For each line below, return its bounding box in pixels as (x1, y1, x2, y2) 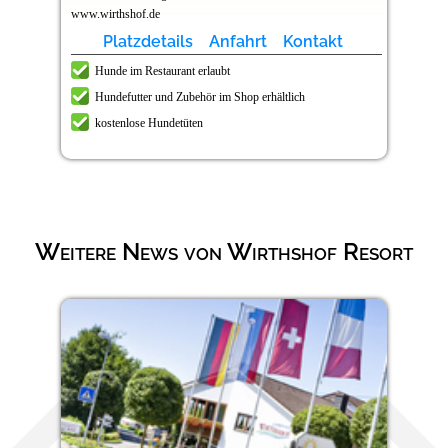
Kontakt (282, 32, 343, 52)
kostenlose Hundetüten (95, 116, 203, 131)
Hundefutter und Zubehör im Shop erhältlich (95, 90, 305, 105)
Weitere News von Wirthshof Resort (35, 237, 413, 267)
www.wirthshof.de (71, 7, 160, 22)
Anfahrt (208, 32, 267, 52)
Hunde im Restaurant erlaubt (95, 64, 230, 79)
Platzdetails (102, 32, 193, 52)
